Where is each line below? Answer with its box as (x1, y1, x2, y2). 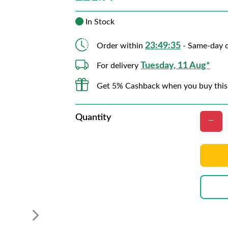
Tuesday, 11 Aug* (140, 61, 210, 70)
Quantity (75, 113, 111, 122)
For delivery (97, 62, 140, 70)
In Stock (83, 18, 115, 26)
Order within (97, 42, 145, 50)
